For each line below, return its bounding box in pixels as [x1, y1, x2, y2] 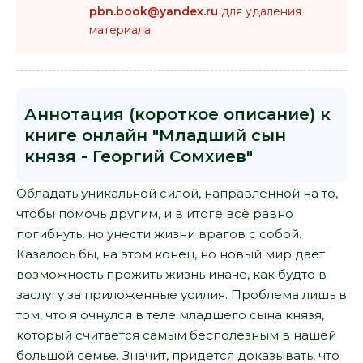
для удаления [218, 4, 301, 19]
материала [89, 23, 151, 37]
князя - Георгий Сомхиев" [24, 147, 253, 166]
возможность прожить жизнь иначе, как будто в [16, 267, 327, 282]
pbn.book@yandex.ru [89, 4, 218, 19]
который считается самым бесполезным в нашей [16, 327, 336, 343]
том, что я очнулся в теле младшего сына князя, [16, 307, 324, 322]
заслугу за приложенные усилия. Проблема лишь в [16, 287, 347, 302]
